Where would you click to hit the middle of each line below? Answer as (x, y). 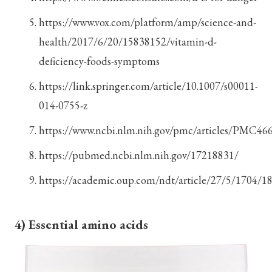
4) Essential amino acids (81, 224)
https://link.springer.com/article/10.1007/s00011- (148, 86)
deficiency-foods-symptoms (99, 61)
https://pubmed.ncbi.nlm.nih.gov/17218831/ (139, 155)
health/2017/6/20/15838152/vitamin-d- (128, 42)
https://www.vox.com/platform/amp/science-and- (148, 22)
